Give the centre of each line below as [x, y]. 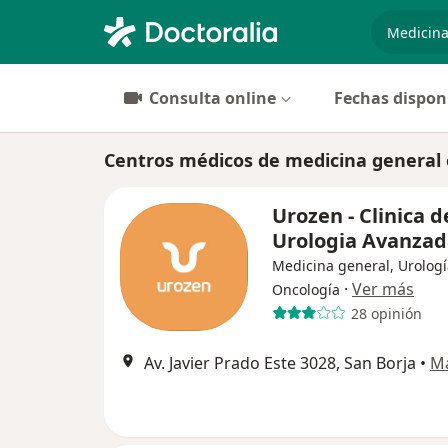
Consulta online [212, 98]
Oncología [306, 289]
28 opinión [386, 313]
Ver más [383, 289]
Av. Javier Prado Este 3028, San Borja [280, 363]
